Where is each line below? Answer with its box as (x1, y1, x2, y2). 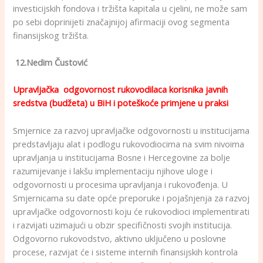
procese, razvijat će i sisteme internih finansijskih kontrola (13, 245, 238, 258)
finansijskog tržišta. (13, 29, 89, 41)
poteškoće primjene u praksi (115, 97, 229, 109)
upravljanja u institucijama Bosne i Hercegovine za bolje (13, 151, 231, 163)
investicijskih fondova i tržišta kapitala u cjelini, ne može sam (13, 2, 248, 14)
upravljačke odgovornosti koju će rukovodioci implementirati (13, 205, 250, 217)
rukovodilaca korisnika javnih (117, 83, 228, 96)
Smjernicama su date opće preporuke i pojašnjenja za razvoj (13, 191, 250, 204)
